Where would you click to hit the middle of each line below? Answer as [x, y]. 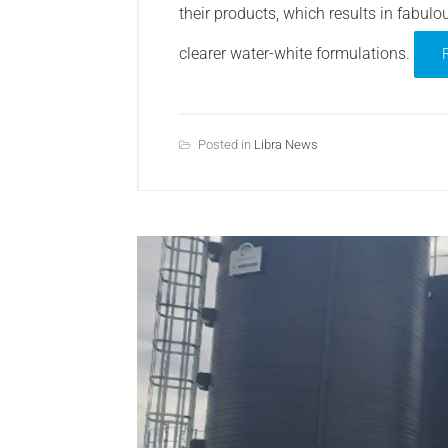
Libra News [286, 145]
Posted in [226, 145]
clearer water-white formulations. [296, 54]
